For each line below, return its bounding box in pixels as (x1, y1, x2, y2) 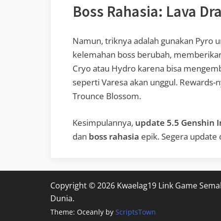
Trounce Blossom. (73, 90, 141, 102)
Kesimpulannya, (73, 116, 135, 128)
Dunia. (50, 192, 74, 204)
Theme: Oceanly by (50, 207, 115, 217)
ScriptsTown (115, 207, 156, 217)
